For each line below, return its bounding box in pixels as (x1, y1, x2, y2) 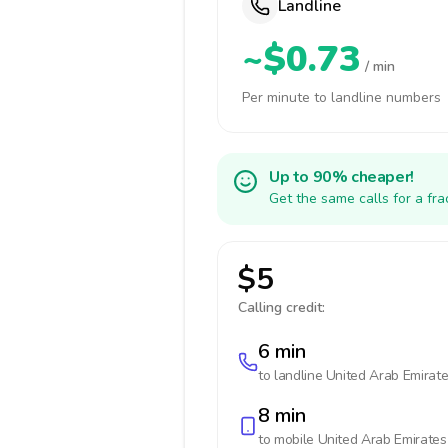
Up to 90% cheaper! (269, 166, 414, 188)
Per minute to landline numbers (242, 88, 441, 107)
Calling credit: (238, 298, 325, 317)
